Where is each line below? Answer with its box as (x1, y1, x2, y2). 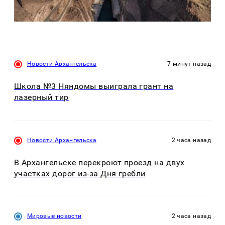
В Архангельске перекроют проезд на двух (14, 158, 185, 168)
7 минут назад (167, 60, 211, 68)
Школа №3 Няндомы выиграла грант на (14, 81, 174, 91)
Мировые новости (27, 212, 82, 220)
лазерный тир (14, 92, 69, 102)
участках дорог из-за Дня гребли (14, 169, 146, 179)
